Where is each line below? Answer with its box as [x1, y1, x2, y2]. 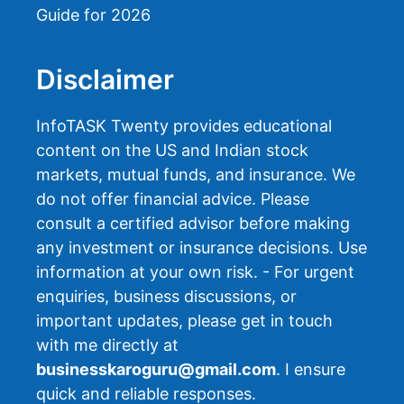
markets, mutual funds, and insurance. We [36, 164, 355, 184]
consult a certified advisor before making [36, 213, 350, 233]
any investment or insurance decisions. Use [36, 237, 367, 257]
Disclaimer [36, 62, 174, 96]
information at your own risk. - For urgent [36, 262, 354, 281]
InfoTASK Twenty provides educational [36, 115, 332, 135]
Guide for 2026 [36, 5, 151, 24]
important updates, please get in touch [36, 310, 333, 330]
